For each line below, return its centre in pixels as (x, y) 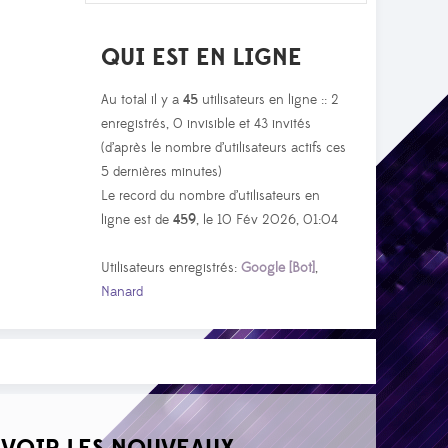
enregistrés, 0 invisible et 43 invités (206, 124)
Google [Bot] (278, 268)
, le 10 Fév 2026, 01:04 (267, 220)
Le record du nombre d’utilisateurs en (210, 196)
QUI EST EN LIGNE (201, 58)
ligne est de (137, 220)
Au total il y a (142, 100)
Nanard (122, 292)
